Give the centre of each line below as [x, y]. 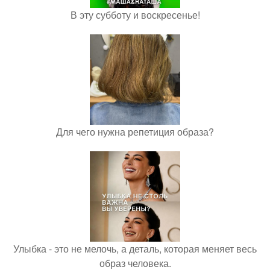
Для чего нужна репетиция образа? [135, 132]
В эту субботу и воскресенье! [135, 15]
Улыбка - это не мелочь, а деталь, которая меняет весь [135, 249]
